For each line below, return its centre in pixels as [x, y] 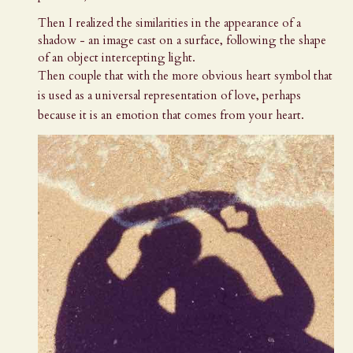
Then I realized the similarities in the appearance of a [169, 23]
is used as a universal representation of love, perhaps [169, 96]
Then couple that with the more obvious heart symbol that [185, 76]
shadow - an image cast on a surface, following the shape [182, 41]
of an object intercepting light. [121, 58]
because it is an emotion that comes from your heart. [173, 115]
